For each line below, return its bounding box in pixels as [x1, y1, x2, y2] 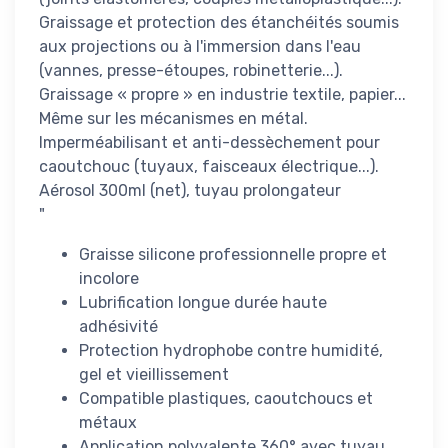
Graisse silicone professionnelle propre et [79, 244, 387, 264]
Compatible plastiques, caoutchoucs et [79, 388, 373, 408]
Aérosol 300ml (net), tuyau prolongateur [39, 180, 341, 200]
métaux [79, 412, 137, 432]
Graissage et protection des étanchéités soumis [39, 12, 399, 32]
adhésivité [79, 316, 158, 336]
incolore [79, 268, 139, 288]
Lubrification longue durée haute [79, 292, 327, 312]
